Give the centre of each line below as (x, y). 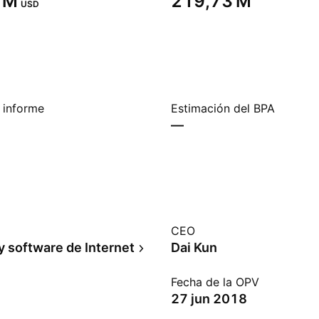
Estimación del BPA (223, 108)
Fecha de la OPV (215, 282)
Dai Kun (194, 247)
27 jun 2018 (209, 299)
